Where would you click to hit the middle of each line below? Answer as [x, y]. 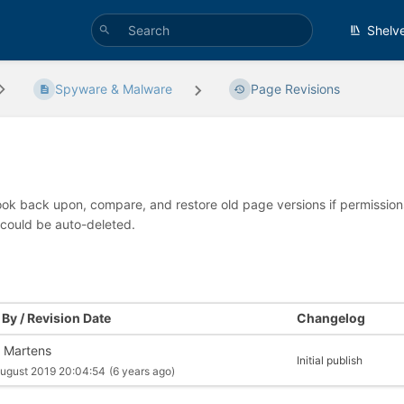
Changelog [331, 318]
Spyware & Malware [114, 89]
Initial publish [329, 361]
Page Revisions [295, 89]
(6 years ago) [142, 371]
